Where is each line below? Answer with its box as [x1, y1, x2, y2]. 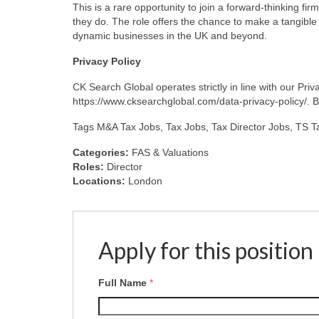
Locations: [73, 174, 128, 187]
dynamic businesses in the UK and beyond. [73, 29, 267, 41]
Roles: [73, 160, 107, 172]
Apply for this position [98, 236, 313, 264]
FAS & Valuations [132, 146, 209, 158]
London [128, 174, 162, 187]
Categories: [73, 146, 132, 158]
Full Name [98, 277, 150, 289]
